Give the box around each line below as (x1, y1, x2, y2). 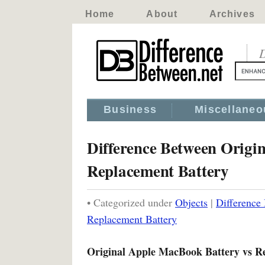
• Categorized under (87, 195, 175, 209)
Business (104, 104, 157, 115)
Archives (209, 9, 255, 19)
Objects (175, 195, 208, 209)
